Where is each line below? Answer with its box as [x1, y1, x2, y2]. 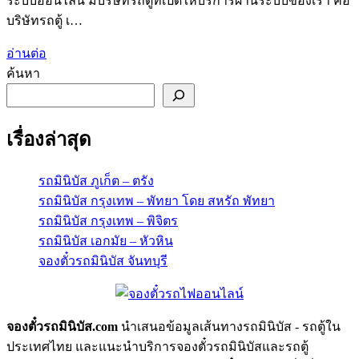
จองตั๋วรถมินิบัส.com [6, 320, 118, 334]
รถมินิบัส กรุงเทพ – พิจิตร [38, 214, 178, 228]
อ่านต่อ [6, 46, 46, 61]
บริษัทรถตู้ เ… [6, 14, 83, 28]
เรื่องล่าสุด [6, 129, 91, 151]
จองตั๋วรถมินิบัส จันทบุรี [38, 254, 167, 268]
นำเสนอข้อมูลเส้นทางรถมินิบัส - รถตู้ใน [118, 320, 341, 334]
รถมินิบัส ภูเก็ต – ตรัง [38, 174, 154, 188]
